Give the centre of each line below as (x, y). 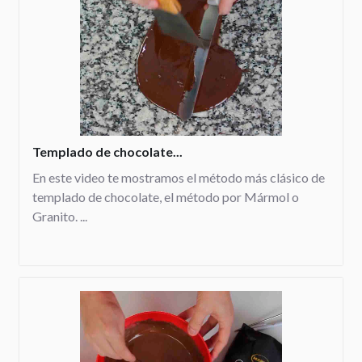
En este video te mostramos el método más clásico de (179, 178)
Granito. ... (60, 217)
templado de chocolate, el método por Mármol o (166, 197)
